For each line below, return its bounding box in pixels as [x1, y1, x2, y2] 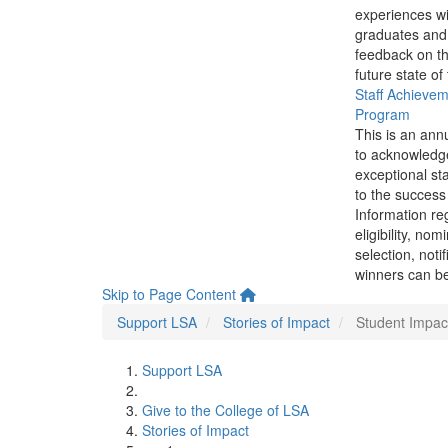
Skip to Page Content [102, 284, 236, 304]
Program [354, 104, 410, 124]
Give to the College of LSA [142, 400, 309, 420]
